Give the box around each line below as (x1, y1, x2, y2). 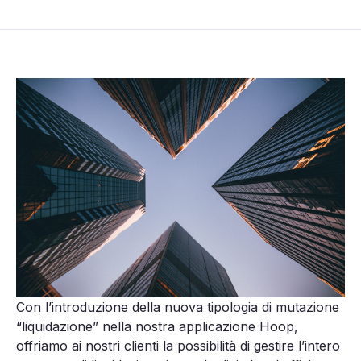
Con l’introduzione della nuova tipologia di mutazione (16, 298, 339, 315)
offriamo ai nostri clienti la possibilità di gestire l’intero (16, 337, 340, 354)
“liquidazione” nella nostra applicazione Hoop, (16, 317, 298, 334)
